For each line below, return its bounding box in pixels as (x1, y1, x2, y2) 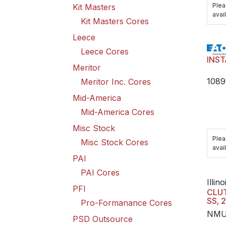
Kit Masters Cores (81, 16, 149, 26)
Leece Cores (81, 46, 129, 56)
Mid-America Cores (81, 107, 154, 117)
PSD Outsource (73, 214, 133, 224)
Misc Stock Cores (81, 137, 148, 147)
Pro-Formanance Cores (81, 198, 172, 208)
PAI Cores (81, 167, 120, 178)
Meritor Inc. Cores (81, 77, 151, 87)
